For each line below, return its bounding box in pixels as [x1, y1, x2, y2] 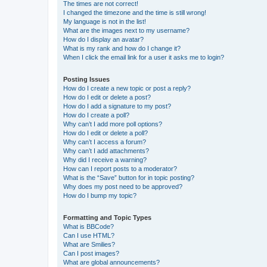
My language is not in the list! [63, 18, 146, 25]
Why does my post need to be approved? [63, 183, 182, 190]
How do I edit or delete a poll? [63, 129, 148, 136]
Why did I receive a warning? [63, 156, 147, 163]
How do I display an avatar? [63, 36, 144, 43]
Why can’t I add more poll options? [63, 120, 162, 128]
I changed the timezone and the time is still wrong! [63, 9, 206, 16]
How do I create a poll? [63, 111, 129, 119]
